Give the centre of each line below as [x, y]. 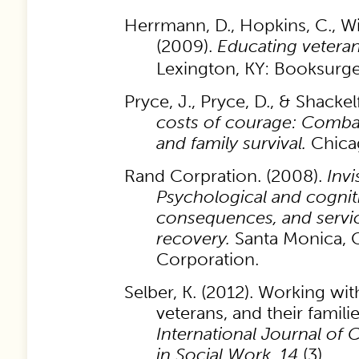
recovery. [193, 238]
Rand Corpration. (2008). [226, 176]
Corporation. [208, 259]
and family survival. [231, 143]
